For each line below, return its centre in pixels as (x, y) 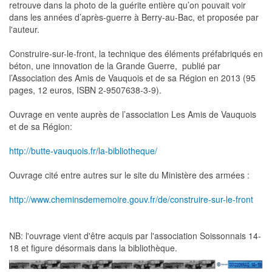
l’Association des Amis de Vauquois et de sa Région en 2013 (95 (132, 78)
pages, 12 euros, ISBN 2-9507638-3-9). (85, 90)
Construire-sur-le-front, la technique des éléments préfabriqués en (136, 54)
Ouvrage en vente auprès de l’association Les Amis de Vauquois (133, 114)
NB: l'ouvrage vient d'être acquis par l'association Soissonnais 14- (135, 236)
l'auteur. (24, 29)
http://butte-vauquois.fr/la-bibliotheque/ (83, 151)
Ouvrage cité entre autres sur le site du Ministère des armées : (129, 175)
